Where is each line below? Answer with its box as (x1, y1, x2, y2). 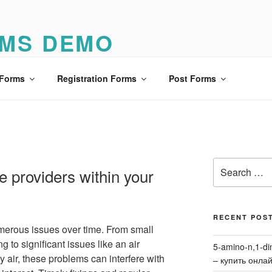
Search (212, 158, 241, 170)
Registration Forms (56, 72, 137, 84)
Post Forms (168, 72, 216, 84)
